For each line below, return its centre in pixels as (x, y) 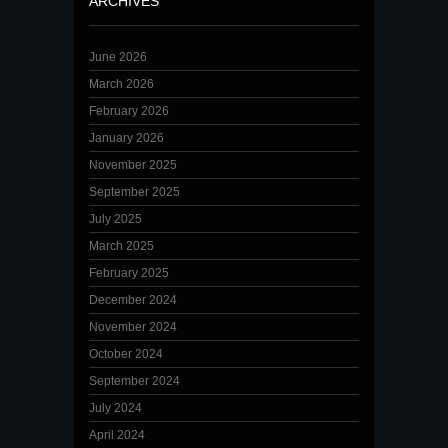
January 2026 (126, 138)
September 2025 (134, 192)
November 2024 (133, 327)
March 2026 (121, 84)
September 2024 (134, 381)
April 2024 (117, 435)
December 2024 (133, 300)
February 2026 (129, 111)
